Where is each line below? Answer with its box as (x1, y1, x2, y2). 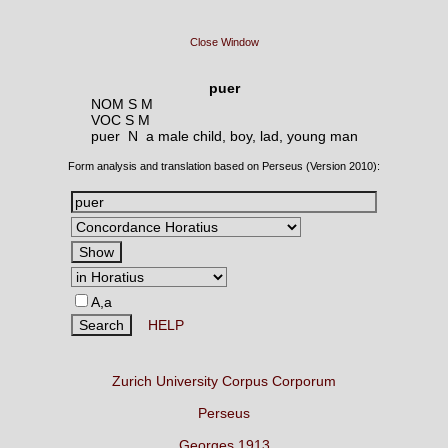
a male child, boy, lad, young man (145, 128, 358, 144)
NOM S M (90, 96, 153, 112)
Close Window (189, 36, 259, 48)
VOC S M (90, 112, 150, 128)
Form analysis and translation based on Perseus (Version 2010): (68, 160, 380, 172)
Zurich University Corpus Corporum (112, 373, 336, 389)
